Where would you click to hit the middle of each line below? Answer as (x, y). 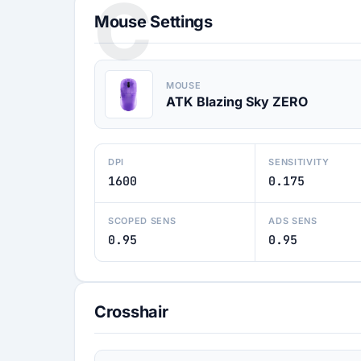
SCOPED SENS (142, 221)
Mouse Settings (154, 22)
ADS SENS (293, 221)
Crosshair (131, 312)
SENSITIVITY (299, 162)
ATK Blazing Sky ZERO (237, 102)
